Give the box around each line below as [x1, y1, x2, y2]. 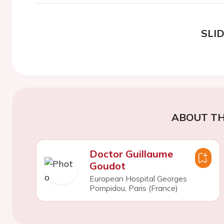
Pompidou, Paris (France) [89, 182, 178, 193]
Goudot [89, 159, 125, 172]
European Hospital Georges [89, 173, 187, 183]
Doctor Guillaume [89, 147, 173, 160]
